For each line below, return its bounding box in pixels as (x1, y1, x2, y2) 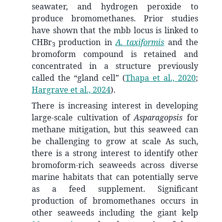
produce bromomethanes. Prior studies (32, 13, 198, 24)
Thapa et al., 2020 (125, 72, 196, 84)
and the (164, 37, 199, 48)
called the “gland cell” (32, 72, 122, 84)
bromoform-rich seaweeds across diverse (32, 160, 198, 171)
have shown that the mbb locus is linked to (32, 25, 198, 36)
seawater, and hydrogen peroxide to (32, 1, 198, 12)
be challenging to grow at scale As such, (32, 136, 198, 147)
